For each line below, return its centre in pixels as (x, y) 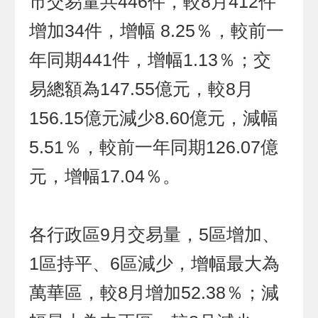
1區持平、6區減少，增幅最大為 (155, 264)
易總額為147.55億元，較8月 (142, 89)
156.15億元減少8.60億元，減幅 (154, 119)
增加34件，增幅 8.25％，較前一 (157, 31)
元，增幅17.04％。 (105, 177)
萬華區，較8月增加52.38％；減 (154, 293)
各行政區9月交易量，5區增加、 (155, 235)
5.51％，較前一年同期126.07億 (154, 148)
